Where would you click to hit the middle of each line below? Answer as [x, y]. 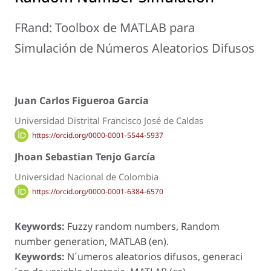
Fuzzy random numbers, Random [143, 227]
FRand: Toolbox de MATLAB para [105, 27]
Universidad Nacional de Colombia [87, 176]
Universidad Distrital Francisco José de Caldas [109, 121]
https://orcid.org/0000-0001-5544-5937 [97, 135]
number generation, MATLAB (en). [92, 242]
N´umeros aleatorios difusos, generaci [155, 257]
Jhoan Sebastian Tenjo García [85, 156]
